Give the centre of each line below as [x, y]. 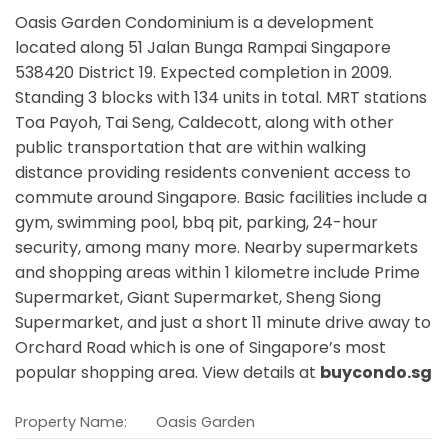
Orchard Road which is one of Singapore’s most [200, 348]
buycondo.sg [376, 373]
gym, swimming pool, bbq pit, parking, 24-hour [196, 223]
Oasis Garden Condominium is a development [194, 23]
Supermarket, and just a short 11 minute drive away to [223, 323]
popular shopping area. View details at [167, 373]
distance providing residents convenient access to [213, 173]
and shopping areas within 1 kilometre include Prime [217, 273]
